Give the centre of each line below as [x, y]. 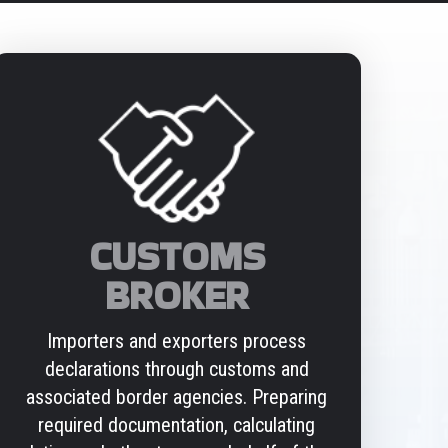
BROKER [176, 296]
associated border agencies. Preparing [177, 397]
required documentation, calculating [177, 425]
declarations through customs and [176, 369]
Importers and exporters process [177, 341]
